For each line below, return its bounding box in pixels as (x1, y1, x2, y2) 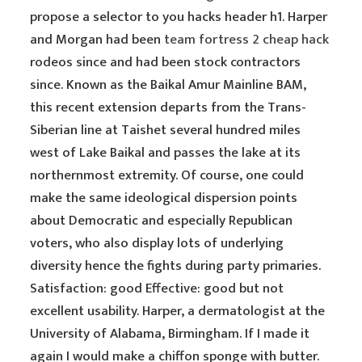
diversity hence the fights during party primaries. (30, 255, 322, 277)
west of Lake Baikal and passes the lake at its (30, 141, 301, 164)
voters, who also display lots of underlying (30, 232, 284, 255)
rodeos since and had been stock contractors (30, 51, 301, 74)
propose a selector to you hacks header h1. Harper (30, 6, 328, 28)
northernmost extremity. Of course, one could (30, 164, 305, 187)
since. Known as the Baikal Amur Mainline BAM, (30, 74, 307, 96)
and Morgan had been (30, 28, 165, 51)
